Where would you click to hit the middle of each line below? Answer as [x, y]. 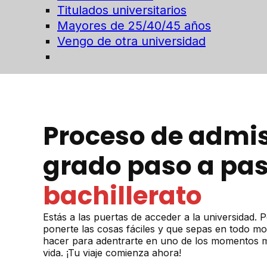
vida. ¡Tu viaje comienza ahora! [112, 253]
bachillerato [122, 196]
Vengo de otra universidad [131, 41]
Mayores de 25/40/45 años [134, 26]
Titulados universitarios [122, 10]
